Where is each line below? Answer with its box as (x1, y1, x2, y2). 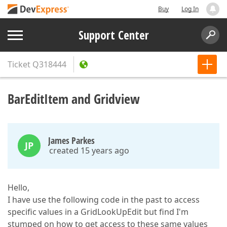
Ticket (8, 59, 30, 70)
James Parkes (48, 134, 95, 146)
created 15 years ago (49, 145, 129, 156)
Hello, (8, 182, 29, 193)
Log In (181, 5, 199, 13)
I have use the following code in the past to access (8, 194, 200, 205)
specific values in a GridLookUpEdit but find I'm (8, 206, 188, 217)
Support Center (78, 27, 149, 43)
